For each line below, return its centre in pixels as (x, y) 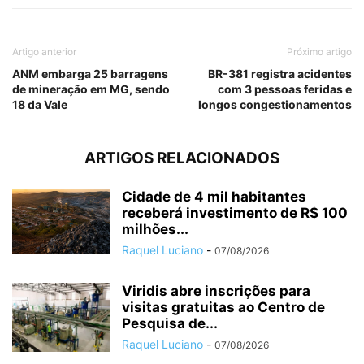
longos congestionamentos (275, 105)
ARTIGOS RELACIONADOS (182, 158)
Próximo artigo (319, 52)
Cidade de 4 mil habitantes (214, 197)
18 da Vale (40, 105)
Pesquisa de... (170, 324)
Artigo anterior (44, 52)
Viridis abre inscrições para (216, 291)
